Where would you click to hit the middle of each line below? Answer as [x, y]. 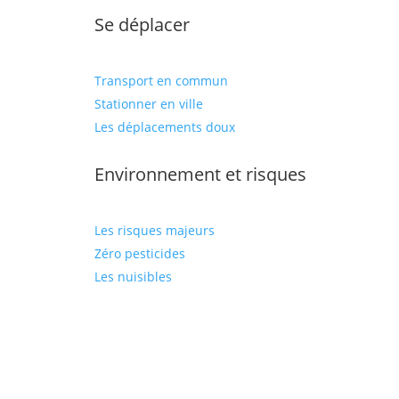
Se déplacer [142, 24]
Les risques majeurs [154, 230]
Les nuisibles [133, 277]
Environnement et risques [200, 174]
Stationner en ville [148, 104]
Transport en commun [161, 81]
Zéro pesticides [139, 253]
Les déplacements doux [164, 127]
